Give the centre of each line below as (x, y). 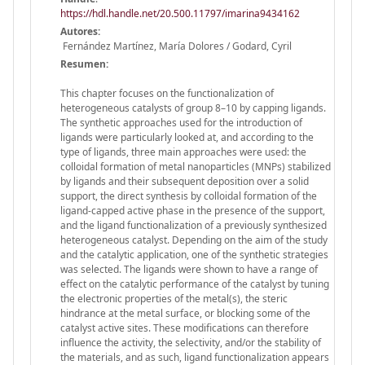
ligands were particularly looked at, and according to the (187, 137)
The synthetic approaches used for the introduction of (181, 122)
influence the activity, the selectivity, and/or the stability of (191, 342)
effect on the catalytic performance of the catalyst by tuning (195, 284)
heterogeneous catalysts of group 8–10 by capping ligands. (193, 108)
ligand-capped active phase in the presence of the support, (193, 210)
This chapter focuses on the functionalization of (167, 93)
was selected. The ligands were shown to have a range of (189, 269)
